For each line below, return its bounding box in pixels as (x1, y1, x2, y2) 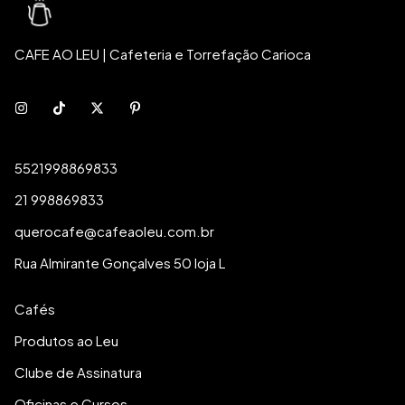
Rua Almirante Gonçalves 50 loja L (14, 253, 225, 271)
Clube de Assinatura (14, 363, 142, 381)
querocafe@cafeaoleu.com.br (14, 221, 214, 240)
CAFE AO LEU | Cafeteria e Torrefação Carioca (14, 44, 311, 62)
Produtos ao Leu (14, 331, 118, 349)
